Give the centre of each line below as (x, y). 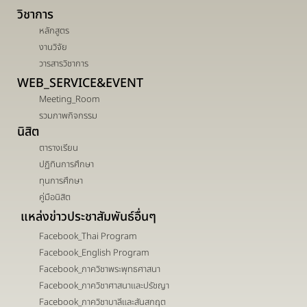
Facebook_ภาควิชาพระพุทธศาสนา (99, 269)
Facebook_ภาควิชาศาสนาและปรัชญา (104, 285)
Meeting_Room (69, 99)
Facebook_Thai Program (88, 236)
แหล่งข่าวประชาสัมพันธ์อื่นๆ (88, 217)
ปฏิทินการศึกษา (66, 164)
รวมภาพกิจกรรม (68, 115)
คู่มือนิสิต (54, 197)
